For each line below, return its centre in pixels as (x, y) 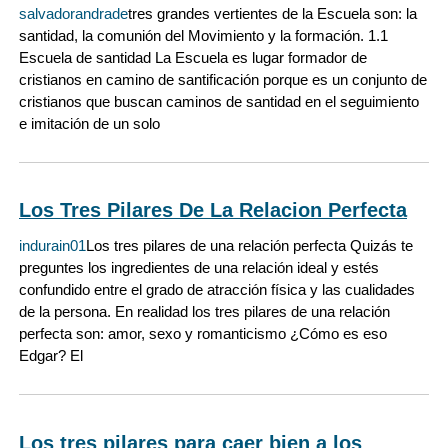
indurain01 (52, 246)
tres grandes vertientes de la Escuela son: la (272, 14)
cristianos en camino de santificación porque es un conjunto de (223, 80)
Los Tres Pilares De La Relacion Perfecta (213, 210)
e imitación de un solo (89, 124)
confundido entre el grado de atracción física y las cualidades (217, 290)
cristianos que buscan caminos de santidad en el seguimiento (219, 102)
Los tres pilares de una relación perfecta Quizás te (249, 246)
